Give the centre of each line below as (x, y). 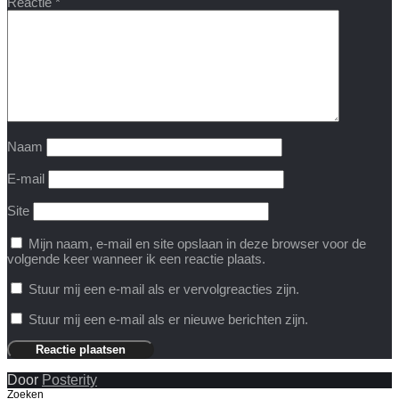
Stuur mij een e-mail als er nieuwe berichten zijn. (168, 319)
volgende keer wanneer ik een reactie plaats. (136, 258)
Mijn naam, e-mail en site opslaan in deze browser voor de (197, 243)
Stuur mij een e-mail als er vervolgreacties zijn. (164, 289)
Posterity (69, 379)
